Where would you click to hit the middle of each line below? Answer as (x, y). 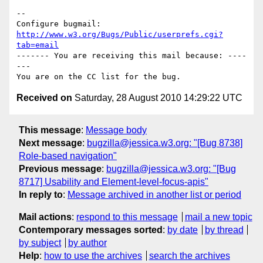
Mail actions (45, 217)
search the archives (189, 255)
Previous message (60, 168)
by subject (40, 242)
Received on (44, 98)
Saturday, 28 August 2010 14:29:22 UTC (157, 98)
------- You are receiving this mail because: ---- (131, 56)
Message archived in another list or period (154, 194)
